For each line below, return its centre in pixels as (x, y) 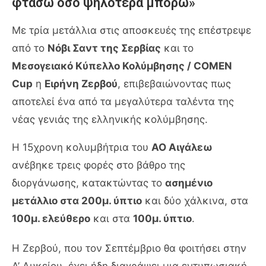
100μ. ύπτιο (162, 218)
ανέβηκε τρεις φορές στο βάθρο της (99, 165)
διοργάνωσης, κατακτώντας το (88, 183)
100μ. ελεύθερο (51, 218)
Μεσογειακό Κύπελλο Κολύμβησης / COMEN (122, 66)
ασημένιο (189, 183)
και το (177, 48)
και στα (112, 218)
